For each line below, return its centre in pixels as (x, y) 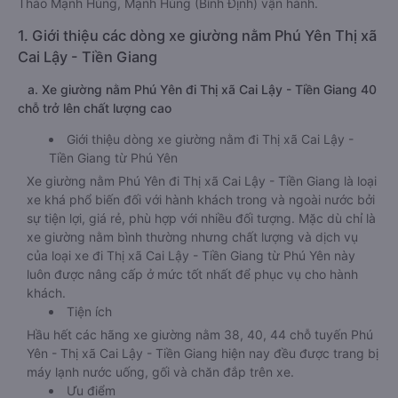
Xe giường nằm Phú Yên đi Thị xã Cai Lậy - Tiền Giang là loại (202, 181)
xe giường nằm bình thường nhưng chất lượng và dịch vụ (192, 237)
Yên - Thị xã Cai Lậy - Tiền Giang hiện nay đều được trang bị (203, 353)
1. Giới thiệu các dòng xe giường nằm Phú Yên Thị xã (197, 36)
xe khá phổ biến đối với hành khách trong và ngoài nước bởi (201, 199)
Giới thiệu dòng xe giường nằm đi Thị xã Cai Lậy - (210, 139)
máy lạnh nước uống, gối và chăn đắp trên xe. (160, 372)
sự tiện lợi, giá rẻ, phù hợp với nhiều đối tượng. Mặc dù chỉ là (201, 218)
